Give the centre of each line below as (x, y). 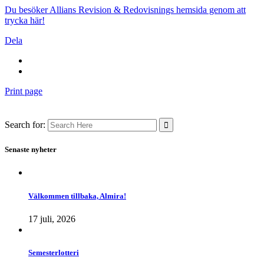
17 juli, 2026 (52, 219)
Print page (24, 91)
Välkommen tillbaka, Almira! (77, 196)
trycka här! (25, 21)
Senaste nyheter (31, 150)
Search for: (25, 125)
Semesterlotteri (54, 252)
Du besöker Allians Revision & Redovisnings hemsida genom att (125, 10)
